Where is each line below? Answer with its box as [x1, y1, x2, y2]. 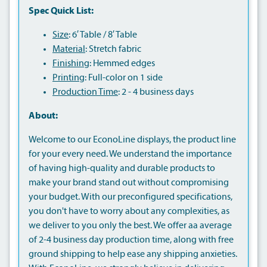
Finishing [52, 58, 89, 69]
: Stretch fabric [85, 44, 141, 54]
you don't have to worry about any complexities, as [29, 206, 229, 216]
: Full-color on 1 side [85, 73, 163, 83]
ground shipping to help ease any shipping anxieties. [29, 249, 237, 259]
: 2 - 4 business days [118, 87, 194, 97]
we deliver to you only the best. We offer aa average [29, 221, 232, 231]
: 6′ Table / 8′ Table [69, 30, 137, 40]
